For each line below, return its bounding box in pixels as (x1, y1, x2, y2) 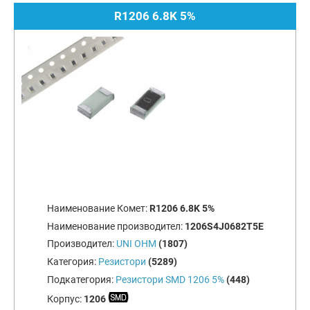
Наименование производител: (46, 220, 185, 232)
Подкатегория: (46, 273, 116, 285)
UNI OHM (116, 238, 156, 250)
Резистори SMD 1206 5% (115, 273, 224, 285)
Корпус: (46, 293, 84, 304)
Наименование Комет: (46, 202, 149, 214)
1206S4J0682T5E (184, 220, 264, 232)
